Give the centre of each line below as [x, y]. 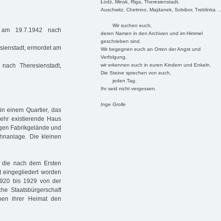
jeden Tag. [118, 80]
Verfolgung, [113, 57]
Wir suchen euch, [126, 25]
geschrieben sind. [121, 41]
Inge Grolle [113, 104]
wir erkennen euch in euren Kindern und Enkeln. [156, 65]
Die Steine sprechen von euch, [136, 73]
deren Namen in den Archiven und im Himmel [151, 33]
